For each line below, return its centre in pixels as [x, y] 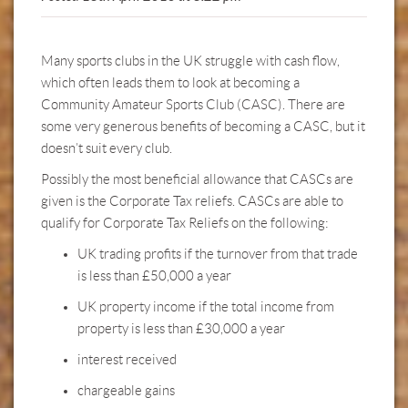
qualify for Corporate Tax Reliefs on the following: [185, 223]
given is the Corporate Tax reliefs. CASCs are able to [192, 201]
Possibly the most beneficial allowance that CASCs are [197, 179]
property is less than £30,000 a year [181, 329]
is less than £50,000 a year [154, 276]
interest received [127, 360]
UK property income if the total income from [206, 307]
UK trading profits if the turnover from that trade [218, 254]
